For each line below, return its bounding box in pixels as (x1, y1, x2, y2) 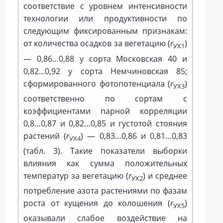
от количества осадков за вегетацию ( (23, 38, 170, 49)
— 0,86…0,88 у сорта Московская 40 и (23, 53, 187, 64)
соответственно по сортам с (23, 93, 187, 104)
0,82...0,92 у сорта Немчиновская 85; (23, 65, 187, 77)
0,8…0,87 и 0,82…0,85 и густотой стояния (23, 117, 187, 129)
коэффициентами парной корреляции (23, 105, 187, 116)
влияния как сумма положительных (23, 157, 187, 169)
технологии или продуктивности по (23, 13, 187, 24)
